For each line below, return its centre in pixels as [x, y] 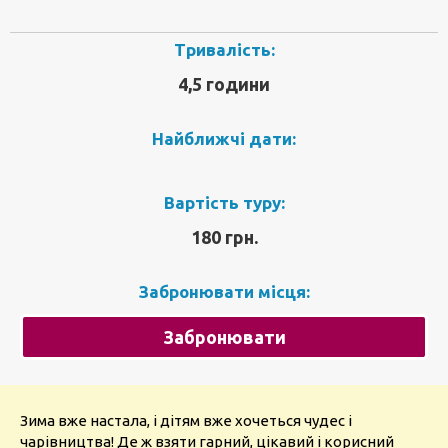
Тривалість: [224, 49]
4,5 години [224, 84]
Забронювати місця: [224, 291]
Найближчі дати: [224, 138]
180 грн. [224, 237]
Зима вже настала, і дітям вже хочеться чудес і [186, 420]
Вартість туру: [224, 202]
